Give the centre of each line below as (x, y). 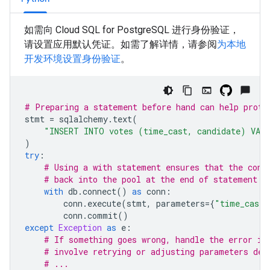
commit (102, 215)
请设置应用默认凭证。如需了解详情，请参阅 (121, 44)
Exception (80, 228)
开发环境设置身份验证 (72, 59)
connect (99, 191)
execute (104, 203)
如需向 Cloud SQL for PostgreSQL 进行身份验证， (132, 30)
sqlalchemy (83, 119)
